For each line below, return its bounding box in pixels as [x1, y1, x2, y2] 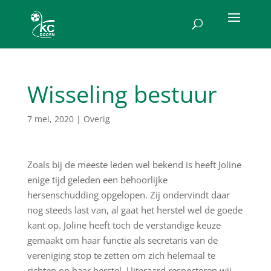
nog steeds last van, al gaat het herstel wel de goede [27, 204, 243, 216]
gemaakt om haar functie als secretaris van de [27, 234, 218, 246]
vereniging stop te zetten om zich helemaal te [27, 249, 215, 261]
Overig [83, 113, 110, 125]
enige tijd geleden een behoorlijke [27, 174, 168, 186]
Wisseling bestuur [27, 78, 217, 109]
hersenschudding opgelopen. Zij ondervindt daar [27, 189, 230, 201]
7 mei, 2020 [27, 113, 74, 125]
